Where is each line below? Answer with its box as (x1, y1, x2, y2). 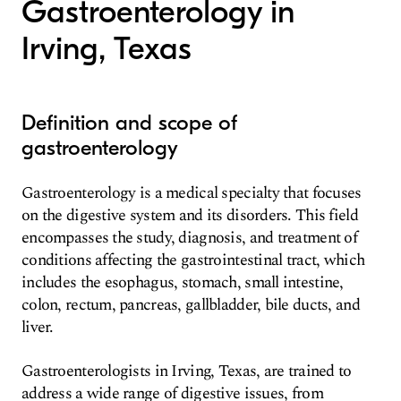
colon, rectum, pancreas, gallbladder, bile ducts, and (21, 293, 360, 317)
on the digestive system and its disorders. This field (21, 203, 358, 227)
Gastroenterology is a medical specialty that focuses (21, 181, 362, 205)
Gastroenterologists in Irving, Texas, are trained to (21, 359, 352, 383)
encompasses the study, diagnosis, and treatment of (21, 226, 357, 250)
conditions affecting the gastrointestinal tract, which (21, 248, 365, 272)
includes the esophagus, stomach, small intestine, (21, 270, 344, 294)
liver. (21, 315, 54, 339)
